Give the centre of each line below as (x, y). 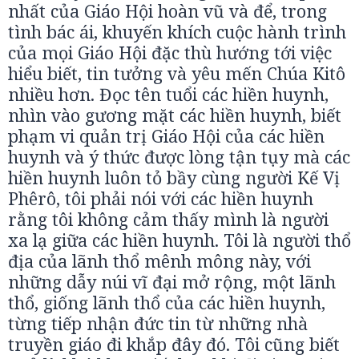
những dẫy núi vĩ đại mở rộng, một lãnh (172, 282)
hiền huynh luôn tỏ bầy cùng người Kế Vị (174, 177)
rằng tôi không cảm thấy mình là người (168, 219)
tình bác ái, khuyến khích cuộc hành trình (177, 32)
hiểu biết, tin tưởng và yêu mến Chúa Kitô (177, 73)
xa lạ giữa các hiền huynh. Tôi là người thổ (179, 240)
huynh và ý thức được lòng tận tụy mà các (179, 157)
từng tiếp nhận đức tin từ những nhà (158, 323)
